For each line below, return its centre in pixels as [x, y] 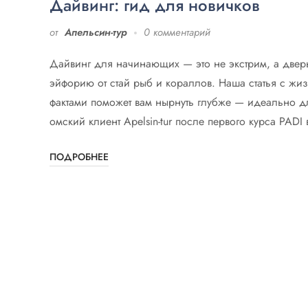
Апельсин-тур [96, 33]
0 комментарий [177, 33]
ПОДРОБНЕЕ [79, 157]
